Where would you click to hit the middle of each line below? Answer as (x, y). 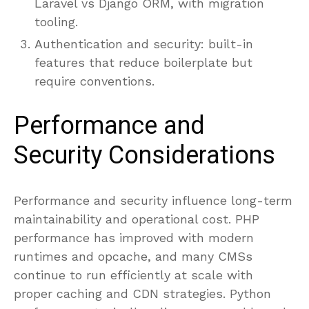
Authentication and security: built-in (144, 43)
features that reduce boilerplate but (143, 62)
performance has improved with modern (134, 237)
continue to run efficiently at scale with (133, 275)
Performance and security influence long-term (153, 200)
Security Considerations (144, 155)
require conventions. (94, 81)
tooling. (56, 21)
